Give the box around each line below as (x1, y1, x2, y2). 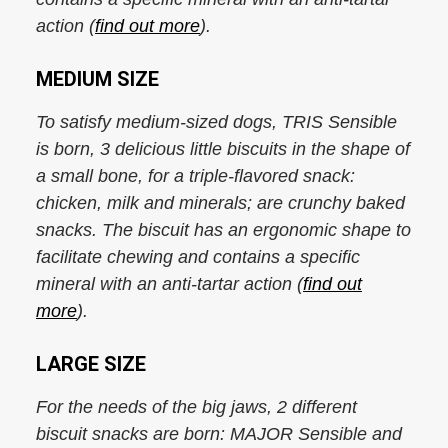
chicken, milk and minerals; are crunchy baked (36, 193, 405, 213)
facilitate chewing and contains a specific (36, 247, 360, 267)
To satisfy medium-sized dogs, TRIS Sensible (36, 112, 397, 132)
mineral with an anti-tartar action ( (36, 274, 303, 294)
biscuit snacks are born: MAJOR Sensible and (36, 424, 402, 444)
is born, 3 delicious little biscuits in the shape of (36, 139, 410, 159)
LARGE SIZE (36, 352, 146, 376)
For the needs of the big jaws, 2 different (36, 397, 357, 417)
